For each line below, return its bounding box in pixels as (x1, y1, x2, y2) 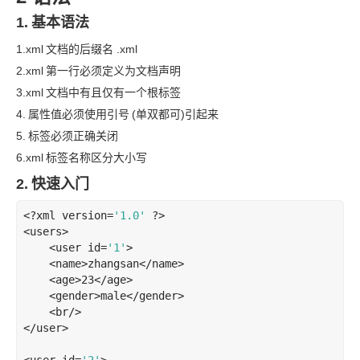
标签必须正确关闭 (28, 129, 118, 142)
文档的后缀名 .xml (46, 43, 137, 55)
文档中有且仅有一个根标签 (46, 86, 181, 99)
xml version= (36, 209, 113, 222)
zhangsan (88, 257, 139, 270)
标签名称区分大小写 (46, 151, 147, 164)
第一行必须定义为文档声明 (46, 64, 181, 77)
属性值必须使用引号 (28, 108, 129, 121)
